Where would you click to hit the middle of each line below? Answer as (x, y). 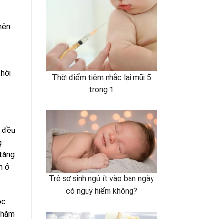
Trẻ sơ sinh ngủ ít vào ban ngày (102, 178)
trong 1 (102, 89)
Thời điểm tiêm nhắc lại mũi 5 (102, 77)
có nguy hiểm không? (101, 191)
